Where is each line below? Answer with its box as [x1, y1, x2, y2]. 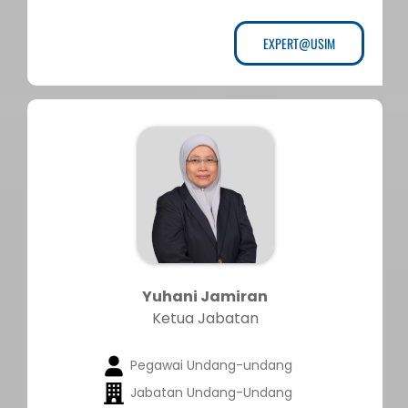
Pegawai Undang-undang [129, 356, 292, 375]
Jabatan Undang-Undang [129, 383, 292, 403]
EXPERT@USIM [263, 34, 335, 54]
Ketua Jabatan [151, 308, 259, 330]
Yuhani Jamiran [142, 286, 268, 308]
